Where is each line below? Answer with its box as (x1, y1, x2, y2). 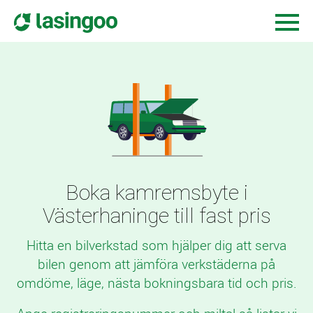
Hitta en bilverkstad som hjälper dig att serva (27, 236, 286, 254)
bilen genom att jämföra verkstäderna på (38, 255, 275, 273)
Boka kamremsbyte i (65, 180, 248, 205)
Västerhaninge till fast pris (42, 203, 271, 228)
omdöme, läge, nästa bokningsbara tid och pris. (16, 274, 297, 292)
